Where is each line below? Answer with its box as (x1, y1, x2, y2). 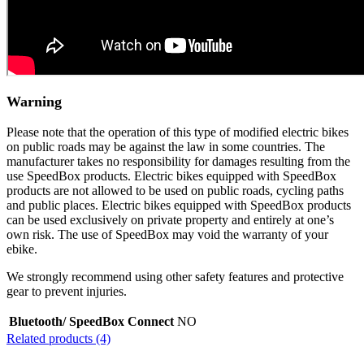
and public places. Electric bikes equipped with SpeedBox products (6, 197, 351, 212)
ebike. (6, 241, 37, 256)
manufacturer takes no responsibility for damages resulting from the (6, 154, 350, 168)
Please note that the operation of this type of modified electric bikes (6, 124, 349, 139)
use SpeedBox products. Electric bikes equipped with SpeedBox (6, 168, 336, 183)
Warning (6, 93, 62, 110)
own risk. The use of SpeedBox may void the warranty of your (6, 227, 328, 241)
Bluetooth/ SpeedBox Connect (9, 314, 174, 328)
